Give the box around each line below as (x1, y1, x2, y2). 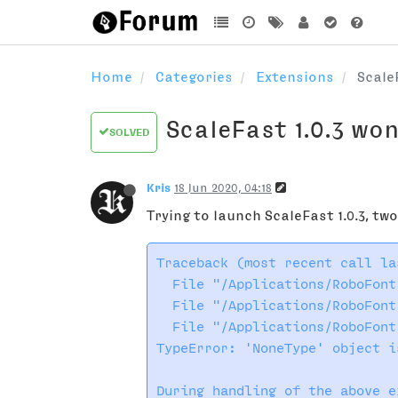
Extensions (256, 69, 334, 84)
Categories (155, 69, 233, 84)
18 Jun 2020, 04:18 (174, 181, 272, 194)
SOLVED (109, 127, 149, 138)
